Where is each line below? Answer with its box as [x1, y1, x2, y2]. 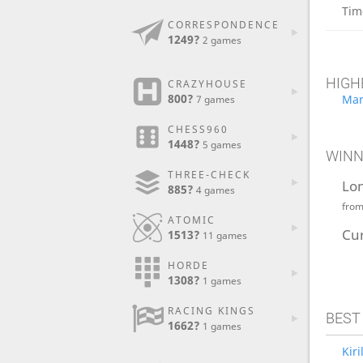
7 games [195, 92, 235, 106]
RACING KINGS [167, 304, 255, 318]
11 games [202, 228, 247, 242]
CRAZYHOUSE [167, 77, 247, 91]
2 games [202, 33, 241, 47]
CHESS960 [167, 122, 228, 136]
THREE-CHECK [167, 168, 250, 181]
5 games [202, 138, 241, 152]
